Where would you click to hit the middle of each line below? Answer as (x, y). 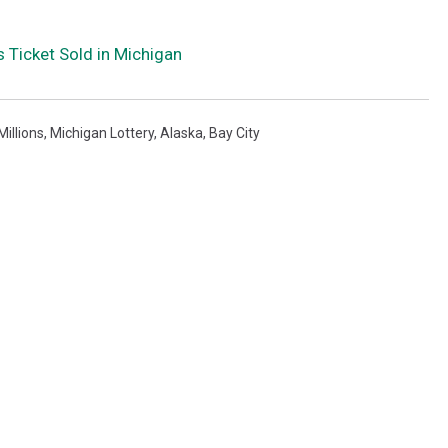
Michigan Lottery (102, 132)
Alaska (181, 132)
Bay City (234, 132)
